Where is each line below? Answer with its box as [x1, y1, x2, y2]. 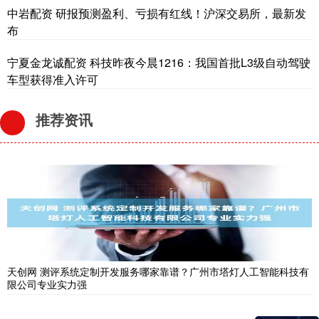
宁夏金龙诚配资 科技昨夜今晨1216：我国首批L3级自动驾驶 [7, 54, 310, 71]
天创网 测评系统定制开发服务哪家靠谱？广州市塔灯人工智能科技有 [7, 264, 309, 279]
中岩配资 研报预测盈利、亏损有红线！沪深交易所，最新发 [7, 5, 306, 22]
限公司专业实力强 [7, 277, 87, 292]
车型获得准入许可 [7, 71, 98, 88]
